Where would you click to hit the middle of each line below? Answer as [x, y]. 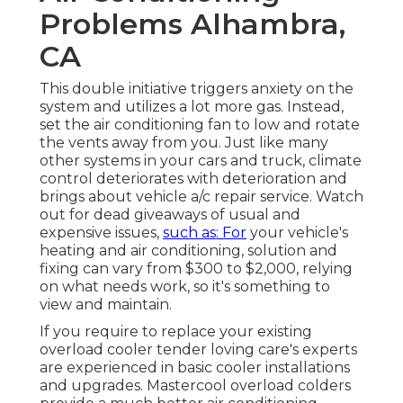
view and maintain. [106, 305]
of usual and [254, 215]
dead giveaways [150, 215]
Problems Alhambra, [193, 24]
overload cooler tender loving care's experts [198, 350]
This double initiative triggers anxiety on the [197, 89]
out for [67, 215]
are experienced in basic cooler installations [195, 368]
